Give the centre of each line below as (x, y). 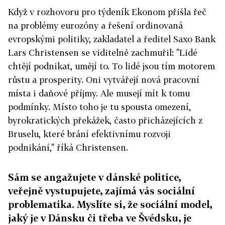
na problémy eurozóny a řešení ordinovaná (95, 26)
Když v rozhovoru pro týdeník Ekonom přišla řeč (107, 12)
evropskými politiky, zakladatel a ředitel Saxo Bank (112, 39)
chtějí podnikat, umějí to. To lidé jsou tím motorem (111, 66)
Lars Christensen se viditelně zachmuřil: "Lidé (103, 53)
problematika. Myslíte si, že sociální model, (110, 204)
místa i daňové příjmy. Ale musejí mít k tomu (99, 93)
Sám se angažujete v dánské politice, (94, 177)
